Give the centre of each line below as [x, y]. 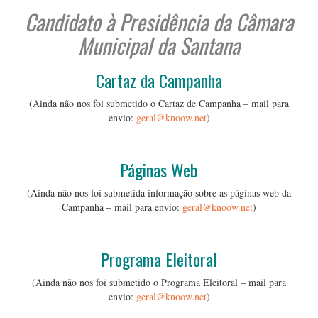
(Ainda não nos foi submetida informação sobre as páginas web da [159, 193]
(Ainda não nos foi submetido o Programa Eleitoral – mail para [159, 282]
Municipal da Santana [159, 45]
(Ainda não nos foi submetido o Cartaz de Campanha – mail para [159, 103]
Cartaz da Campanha [159, 80]
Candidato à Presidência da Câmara [159, 22]
